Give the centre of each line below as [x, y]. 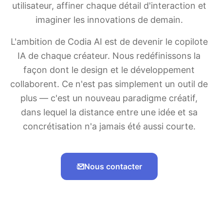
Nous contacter [113, 166]
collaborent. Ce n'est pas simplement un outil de [109, 84]
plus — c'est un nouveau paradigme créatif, [109, 98]
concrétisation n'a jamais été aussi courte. [109, 126]
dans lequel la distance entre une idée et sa [109, 112]
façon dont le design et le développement [109, 70]
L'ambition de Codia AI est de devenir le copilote [109, 42]
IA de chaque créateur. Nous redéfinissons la [109, 56]
